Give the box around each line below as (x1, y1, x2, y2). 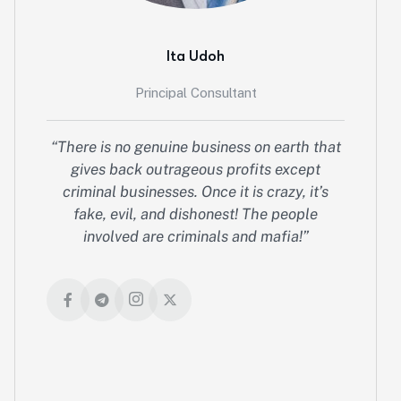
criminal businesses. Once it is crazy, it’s (63, 182, 328, 200)
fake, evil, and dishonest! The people (73, 204, 318, 223)
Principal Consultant (134, 84, 257, 100)
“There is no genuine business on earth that (50, 137, 341, 156)
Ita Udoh (166, 47, 225, 64)
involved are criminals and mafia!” (82, 226, 309, 245)
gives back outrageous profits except (71, 159, 320, 178)
